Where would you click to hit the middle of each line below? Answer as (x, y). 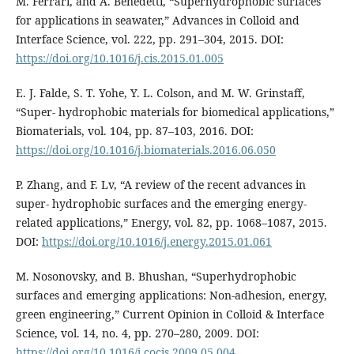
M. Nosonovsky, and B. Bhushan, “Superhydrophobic (156, 277)
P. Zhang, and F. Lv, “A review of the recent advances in (160, 185)
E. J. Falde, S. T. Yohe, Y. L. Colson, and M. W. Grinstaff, (160, 93)
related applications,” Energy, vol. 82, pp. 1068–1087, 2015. (171, 223)
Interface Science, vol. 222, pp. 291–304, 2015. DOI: (149, 40)
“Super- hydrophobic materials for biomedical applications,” (175, 112)
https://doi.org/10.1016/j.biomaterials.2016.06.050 (145, 150)
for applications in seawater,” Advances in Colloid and (157, 21)
